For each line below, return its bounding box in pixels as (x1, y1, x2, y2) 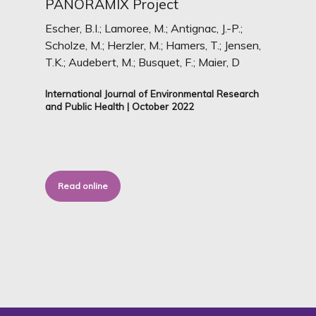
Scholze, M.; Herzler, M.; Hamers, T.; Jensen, (45, 37, 262, 52)
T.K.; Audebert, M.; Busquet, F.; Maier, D (45, 54, 241, 69)
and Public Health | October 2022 (45, 99, 195, 112)
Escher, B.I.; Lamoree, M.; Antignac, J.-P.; (45, 20, 243, 35)
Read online (58, 180, 109, 191)
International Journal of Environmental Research (45, 87, 260, 99)
